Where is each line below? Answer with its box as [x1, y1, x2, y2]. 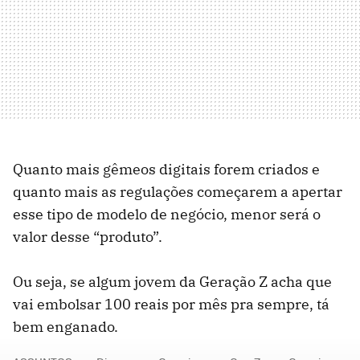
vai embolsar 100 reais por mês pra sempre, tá [13, 295, 329, 314]
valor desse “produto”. [13, 227, 162, 247]
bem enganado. [13, 317, 118, 337]
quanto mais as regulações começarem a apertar [13, 182, 342, 202]
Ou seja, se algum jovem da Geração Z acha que [13, 272, 332, 292]
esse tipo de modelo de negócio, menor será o [13, 205, 321, 224]
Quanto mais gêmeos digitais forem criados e [13, 160, 320, 179]
